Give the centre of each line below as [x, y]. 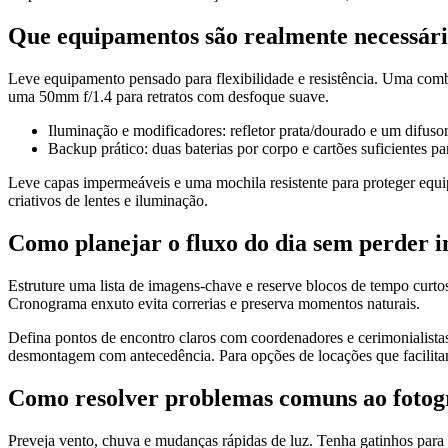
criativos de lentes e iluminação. [108, 201]
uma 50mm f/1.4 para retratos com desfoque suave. [168, 97]
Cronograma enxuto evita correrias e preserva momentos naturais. [214, 304]
